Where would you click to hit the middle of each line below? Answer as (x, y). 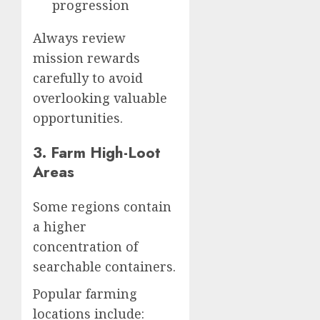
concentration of (85, 246)
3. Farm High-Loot (97, 152)
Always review (79, 37)
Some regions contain (102, 206)
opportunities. (78, 117)
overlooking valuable (100, 97)
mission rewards (86, 57)
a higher (60, 226)
